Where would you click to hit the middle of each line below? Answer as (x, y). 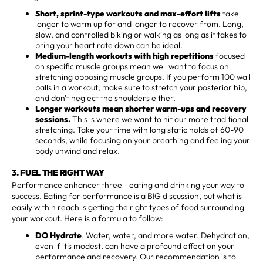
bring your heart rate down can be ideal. (109, 45)
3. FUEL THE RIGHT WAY (58, 172)
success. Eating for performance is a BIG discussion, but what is (127, 196)
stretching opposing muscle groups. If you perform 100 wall (143, 77)
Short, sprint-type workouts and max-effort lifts (128, 13)
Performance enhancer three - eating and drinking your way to (128, 185)
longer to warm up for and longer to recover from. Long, (139, 24)
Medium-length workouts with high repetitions (124, 55)
